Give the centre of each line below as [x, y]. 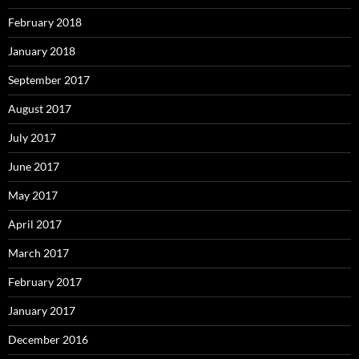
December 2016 [48, 339]
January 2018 [42, 51]
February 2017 [45, 282]
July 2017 [32, 137]
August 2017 [40, 109]
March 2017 [38, 253]
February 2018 [45, 22]
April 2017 [35, 224]
